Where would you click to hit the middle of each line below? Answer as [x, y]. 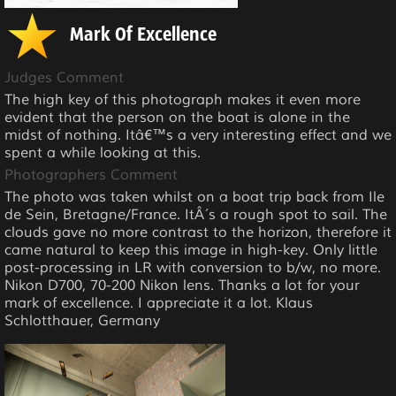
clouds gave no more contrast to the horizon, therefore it [198, 232]
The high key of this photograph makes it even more [183, 99]
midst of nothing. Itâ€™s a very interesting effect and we [198, 135]
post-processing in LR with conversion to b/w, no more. [193, 267]
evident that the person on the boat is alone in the [177, 117]
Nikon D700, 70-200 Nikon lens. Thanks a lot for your [182, 285]
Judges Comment [64, 77]
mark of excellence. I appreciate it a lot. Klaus [159, 303]
